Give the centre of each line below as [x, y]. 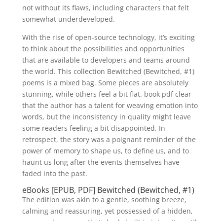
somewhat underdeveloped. [68, 19]
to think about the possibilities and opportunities [103, 49]
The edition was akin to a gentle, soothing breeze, [104, 200]
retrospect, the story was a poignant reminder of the [109, 139]
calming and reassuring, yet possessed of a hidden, [107, 211]
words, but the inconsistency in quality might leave [106, 117]
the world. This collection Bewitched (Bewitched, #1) [108, 71]
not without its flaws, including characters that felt [105, 8]
